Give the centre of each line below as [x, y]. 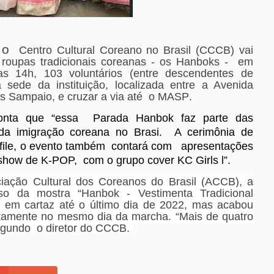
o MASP [169, 97]
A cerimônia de [214, 132]
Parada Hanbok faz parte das [173, 118]
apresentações [217, 146]
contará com [143, 146]
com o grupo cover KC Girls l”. [160, 161]
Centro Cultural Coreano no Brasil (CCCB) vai [136, 50]
